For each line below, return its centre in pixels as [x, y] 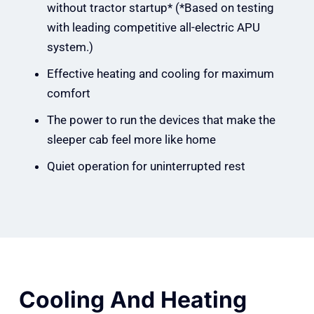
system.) [70, 47]
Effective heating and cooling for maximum [160, 74]
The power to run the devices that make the [161, 120]
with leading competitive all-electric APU [153, 28]
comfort [68, 94]
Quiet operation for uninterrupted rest [146, 166]
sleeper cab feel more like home [131, 140]
